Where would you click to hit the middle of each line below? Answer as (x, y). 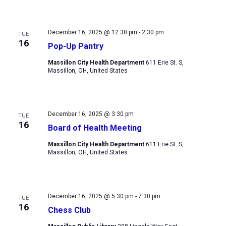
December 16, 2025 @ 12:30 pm (92, 32)
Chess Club (69, 210)
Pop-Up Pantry (75, 46)
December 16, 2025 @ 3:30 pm (91, 114)
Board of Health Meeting (95, 128)
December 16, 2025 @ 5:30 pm (91, 196)
